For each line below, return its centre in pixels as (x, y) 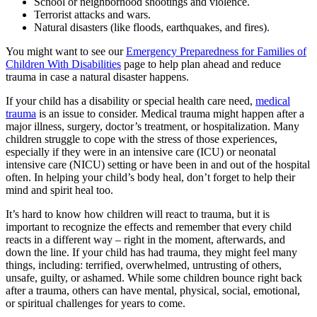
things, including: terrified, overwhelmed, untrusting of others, (144, 265)
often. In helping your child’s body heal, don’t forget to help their (150, 178)
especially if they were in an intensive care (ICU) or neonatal (141, 152)
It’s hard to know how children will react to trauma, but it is (138, 214)
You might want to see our (66, 52)
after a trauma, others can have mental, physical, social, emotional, (153, 291)
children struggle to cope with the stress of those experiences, (142, 139)
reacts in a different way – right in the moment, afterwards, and (145, 240)
